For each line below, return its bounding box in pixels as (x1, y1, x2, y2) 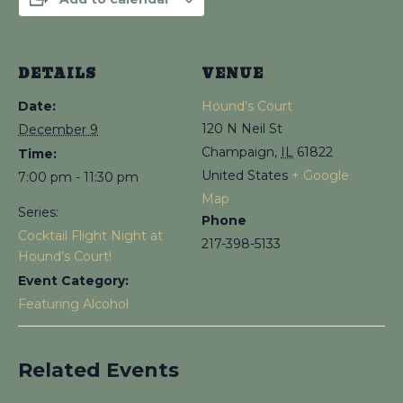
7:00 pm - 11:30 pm (18, 169, 139, 186)
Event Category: (18, 273, 129, 290)
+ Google (291, 167, 349, 184)
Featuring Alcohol (18, 296, 129, 313)
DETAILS (18, 64, 96, 85)
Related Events (18, 358, 179, 383)
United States (201, 167, 288, 184)
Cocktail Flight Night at (18, 228, 163, 245)
